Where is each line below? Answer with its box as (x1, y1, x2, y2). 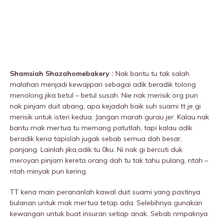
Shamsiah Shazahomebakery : (10, 69, 115, 78)
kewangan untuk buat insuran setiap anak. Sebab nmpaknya (10, 209, 208, 219)
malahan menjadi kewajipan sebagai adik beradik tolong (10, 80, 196, 89)
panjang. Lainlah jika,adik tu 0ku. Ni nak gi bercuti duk (10, 145, 183, 154)
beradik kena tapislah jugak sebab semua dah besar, (10, 134, 182, 144)
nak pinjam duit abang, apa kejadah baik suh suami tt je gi (10, 102, 201, 111)
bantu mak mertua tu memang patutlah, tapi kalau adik (10, 123, 192, 133)
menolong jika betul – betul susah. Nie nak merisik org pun (10, 91, 198, 100)
